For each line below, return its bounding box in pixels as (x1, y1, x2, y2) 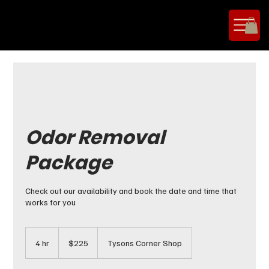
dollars (59, 240, 77, 247)
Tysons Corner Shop (107, 237, 183, 248)
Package (25, 148, 113, 176)
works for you (25, 196, 76, 207)
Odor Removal (25, 123, 165, 151)
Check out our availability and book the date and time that (25, 185, 237, 196)
